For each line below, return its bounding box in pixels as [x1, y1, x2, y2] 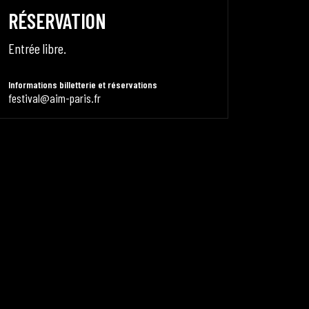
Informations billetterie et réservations [8, 79, 157, 90]
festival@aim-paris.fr [8, 90, 101, 106]
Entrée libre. [8, 40, 66, 57]
